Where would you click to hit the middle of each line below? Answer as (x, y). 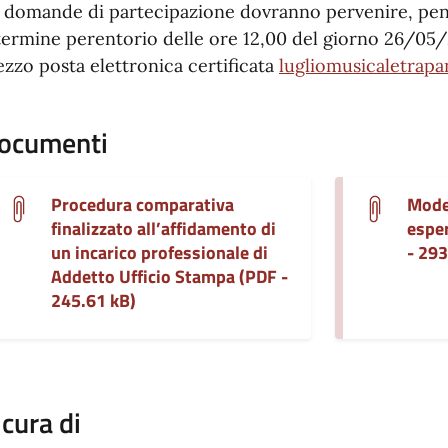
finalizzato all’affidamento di (163, 229)
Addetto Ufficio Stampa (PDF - (169, 277)
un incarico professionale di (159, 253)
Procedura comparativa (142, 205)
